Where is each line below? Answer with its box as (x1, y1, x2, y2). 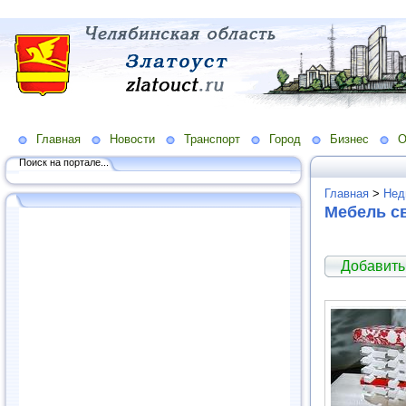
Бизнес (330, 131, 369, 146)
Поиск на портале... (19, 156, 109, 168)
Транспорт (184, 131, 240, 146)
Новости (110, 131, 155, 146)
